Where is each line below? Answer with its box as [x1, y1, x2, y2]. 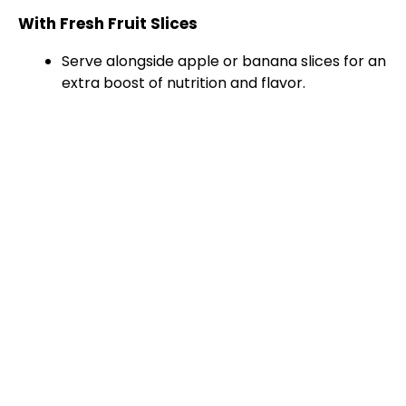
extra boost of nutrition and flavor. [62, 72, 305, 94]
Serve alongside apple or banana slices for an [62, 51, 386, 72]
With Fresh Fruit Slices [18, 13, 198, 35]
